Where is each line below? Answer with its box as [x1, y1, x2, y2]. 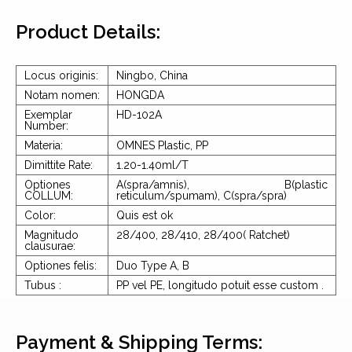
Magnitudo [24, 228, 79, 241]
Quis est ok [116, 208, 173, 222]
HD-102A [116, 108, 162, 121]
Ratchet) [249, 228, 290, 241]
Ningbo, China [116, 68, 188, 82]
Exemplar [24, 108, 72, 121]
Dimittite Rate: [24, 158, 93, 171]
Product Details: [16, 20, 160, 43]
